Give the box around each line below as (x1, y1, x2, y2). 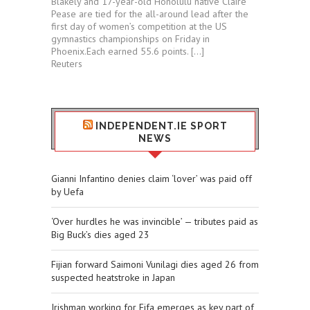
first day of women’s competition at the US (51, 20, 227, 33)
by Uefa (51, 185, 84, 199)
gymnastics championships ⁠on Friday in (51, 33, 210, 46)
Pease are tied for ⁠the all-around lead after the (51, 8, 248, 21)
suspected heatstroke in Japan (51, 271, 175, 284)
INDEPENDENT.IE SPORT (95, 120, 228, 132)
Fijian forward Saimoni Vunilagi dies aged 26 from (51, 258, 259, 271)
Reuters (51, 57, 82, 71)
